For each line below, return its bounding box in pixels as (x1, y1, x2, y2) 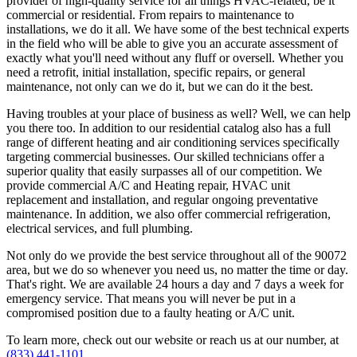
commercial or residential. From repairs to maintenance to (6, 7, 294, 22)
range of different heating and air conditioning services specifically (6, 135, 339, 149)
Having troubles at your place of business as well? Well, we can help (6, 106, 351, 120)
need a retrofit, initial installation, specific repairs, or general (6, 65, 305, 79)
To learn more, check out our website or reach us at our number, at (6, 332, 339, 347)
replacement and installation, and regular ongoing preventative (6, 192, 318, 206)
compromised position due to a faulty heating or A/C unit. (6, 305, 295, 320)
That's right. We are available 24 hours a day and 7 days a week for (6, 277, 343, 291)
